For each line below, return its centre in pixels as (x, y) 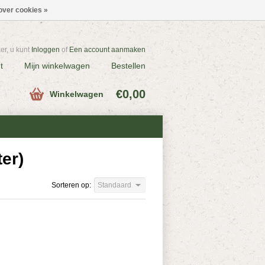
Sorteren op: (71, 185)
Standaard (114, 185)
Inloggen (46, 50)
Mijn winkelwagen (57, 66)
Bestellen (128, 66)
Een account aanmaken (107, 50)
